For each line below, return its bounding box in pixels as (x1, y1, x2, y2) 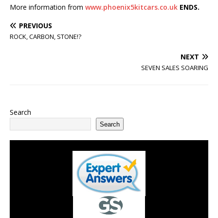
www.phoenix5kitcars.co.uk (85, 2, 178, 12)
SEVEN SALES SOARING (141, 63, 208, 72)
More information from (10, 2, 85, 12)
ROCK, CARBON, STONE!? (10, 32, 81, 41)
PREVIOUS (19, 21, 52, 30)
